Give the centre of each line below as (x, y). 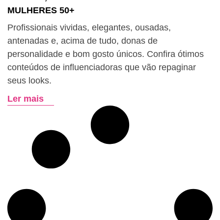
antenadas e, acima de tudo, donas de (82, 41)
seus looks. (29, 81)
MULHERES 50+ (41, 10)
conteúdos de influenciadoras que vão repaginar (102, 67)
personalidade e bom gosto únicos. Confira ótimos (106, 54)
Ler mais (26, 99)
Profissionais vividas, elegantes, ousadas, (89, 27)
